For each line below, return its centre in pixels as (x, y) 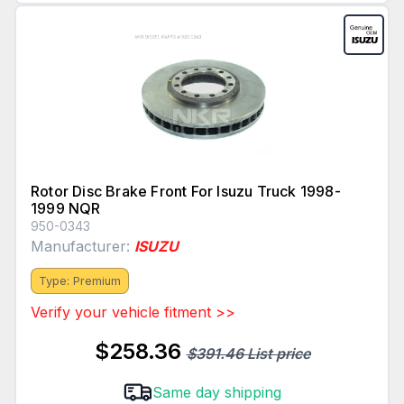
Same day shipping (216, 393)
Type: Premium (80, 281)
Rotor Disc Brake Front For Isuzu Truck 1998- (186, 192)
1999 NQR (66, 209)
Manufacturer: (83, 247)
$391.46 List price (248, 354)
